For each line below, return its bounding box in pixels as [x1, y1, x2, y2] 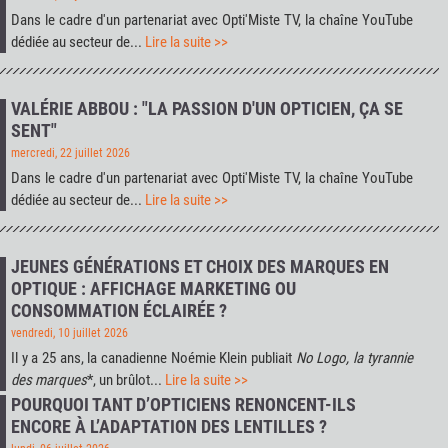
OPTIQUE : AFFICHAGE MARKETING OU [11, 278, 296, 300]
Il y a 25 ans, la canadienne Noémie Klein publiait [11, 349, 296, 368]
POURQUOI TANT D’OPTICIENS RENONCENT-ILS [11, 394, 356, 416]
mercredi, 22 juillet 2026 [11, 146, 130, 161]
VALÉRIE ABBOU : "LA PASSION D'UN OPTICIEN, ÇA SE [11, 98, 403, 120]
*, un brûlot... [87, 371, 165, 390]
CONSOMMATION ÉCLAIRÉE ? [11, 300, 227, 322]
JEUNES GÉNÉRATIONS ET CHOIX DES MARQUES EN [11, 256, 389, 278]
